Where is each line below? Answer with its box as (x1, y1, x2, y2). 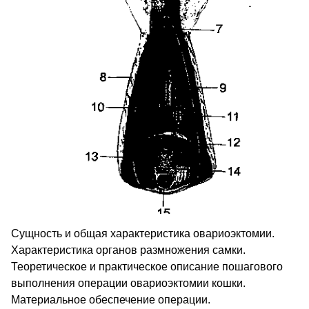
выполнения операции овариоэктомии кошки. (11, 277, 246, 290)
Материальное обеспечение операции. (11, 294, 210, 306)
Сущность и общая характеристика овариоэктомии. (11, 228, 275, 240)
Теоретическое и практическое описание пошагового (11, 261, 283, 273)
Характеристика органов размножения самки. (11, 244, 246, 257)
